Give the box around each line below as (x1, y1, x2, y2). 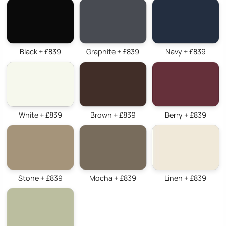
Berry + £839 (164, 109, 206, 120)
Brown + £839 (90, 109, 136, 120)
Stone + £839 (18, 173, 63, 183)
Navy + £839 (165, 46, 206, 56)
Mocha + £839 (89, 173, 137, 183)
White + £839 (18, 109, 62, 120)
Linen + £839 (164, 173, 207, 183)
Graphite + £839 (86, 46, 140, 56)
